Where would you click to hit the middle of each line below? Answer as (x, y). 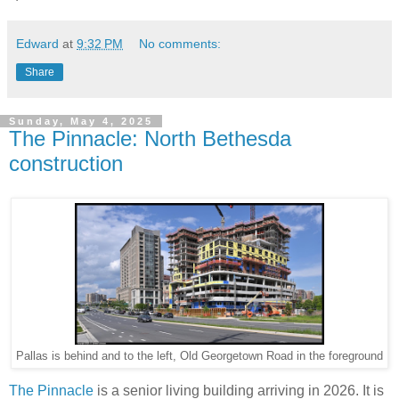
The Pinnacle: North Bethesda (150, 138)
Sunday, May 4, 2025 (81, 121)
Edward (37, 43)
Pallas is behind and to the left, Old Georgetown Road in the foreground (199, 356)
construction (66, 163)
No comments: (180, 43)
